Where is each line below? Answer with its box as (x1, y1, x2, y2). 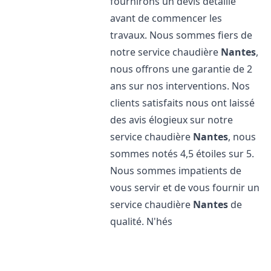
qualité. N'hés (110, 215, 173, 228)
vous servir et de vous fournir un (110, 181, 260, 194)
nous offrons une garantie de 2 (110, 62, 253, 76)
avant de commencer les (110, 11, 223, 25)
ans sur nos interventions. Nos (110, 79, 250, 93)
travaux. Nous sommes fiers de (110, 28, 253, 42)
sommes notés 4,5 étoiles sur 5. (110, 147, 255, 160)
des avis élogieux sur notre (110, 113, 233, 126)
